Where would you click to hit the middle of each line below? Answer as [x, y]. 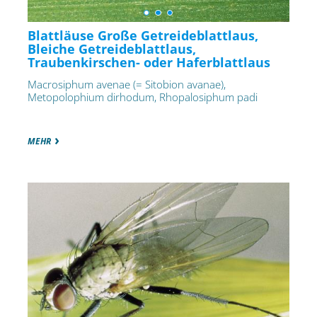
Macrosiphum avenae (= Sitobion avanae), [126, 85]
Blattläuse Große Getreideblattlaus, [143, 36]
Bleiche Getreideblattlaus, [111, 49]
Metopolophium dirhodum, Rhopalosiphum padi [142, 97]
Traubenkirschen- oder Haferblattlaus [149, 63]
